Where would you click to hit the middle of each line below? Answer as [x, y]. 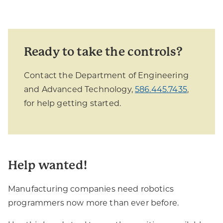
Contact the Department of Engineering [106, 75]
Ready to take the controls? [104, 52]
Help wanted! [48, 165]
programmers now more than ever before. [94, 203]
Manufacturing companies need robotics [91, 189]
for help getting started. [73, 103]
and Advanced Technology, [80, 89]
